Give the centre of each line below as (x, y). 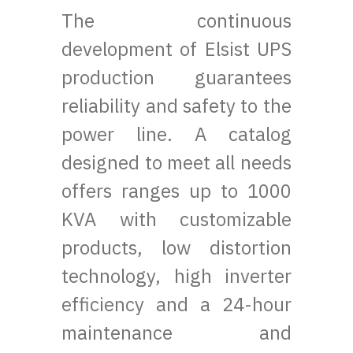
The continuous (176, 20)
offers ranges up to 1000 (176, 190)
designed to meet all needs (176, 162)
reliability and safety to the (176, 105)
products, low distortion (176, 247)
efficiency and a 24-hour (176, 304)
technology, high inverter (176, 275)
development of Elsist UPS (176, 48)
